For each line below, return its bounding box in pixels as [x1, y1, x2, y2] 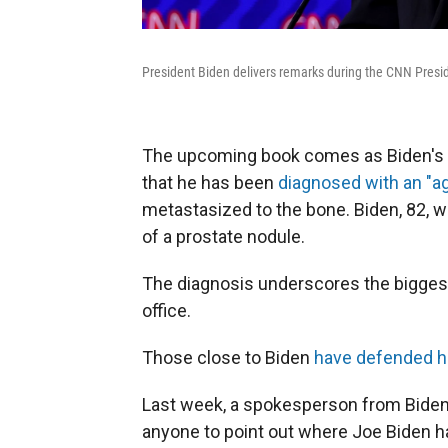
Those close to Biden [142, 346, 314, 368]
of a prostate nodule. [142, 225, 305, 247]
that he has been [142, 171, 274, 193]
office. [142, 299, 191, 321]
